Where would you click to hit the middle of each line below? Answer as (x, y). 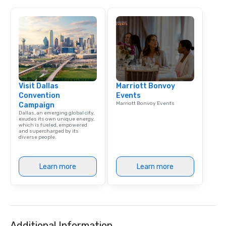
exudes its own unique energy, (56, 119)
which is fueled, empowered (53, 125)
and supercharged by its (49, 131)
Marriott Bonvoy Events (145, 104)
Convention (39, 96)
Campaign (37, 105)
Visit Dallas (39, 86)
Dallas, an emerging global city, (56, 113)
